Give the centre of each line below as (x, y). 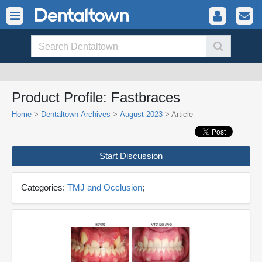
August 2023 (141, 114)
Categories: (44, 187)
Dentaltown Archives (76, 114)
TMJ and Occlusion (105, 187)
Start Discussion (131, 156)
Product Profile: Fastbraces (96, 97)
